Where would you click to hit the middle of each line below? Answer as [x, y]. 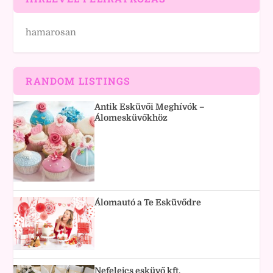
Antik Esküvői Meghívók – [150, 107]
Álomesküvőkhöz [131, 118]
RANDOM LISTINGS [78, 81]
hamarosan [51, 32]
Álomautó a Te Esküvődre [148, 202]
